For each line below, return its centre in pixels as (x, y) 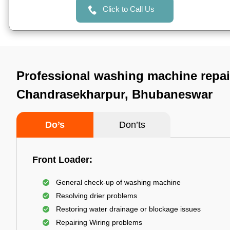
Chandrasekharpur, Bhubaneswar (114, 94)
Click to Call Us (128, 9)
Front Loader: (62, 160)
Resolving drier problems (97, 196)
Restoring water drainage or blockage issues (128, 209)
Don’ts (132, 125)
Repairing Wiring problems (99, 222)
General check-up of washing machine (118, 182)
